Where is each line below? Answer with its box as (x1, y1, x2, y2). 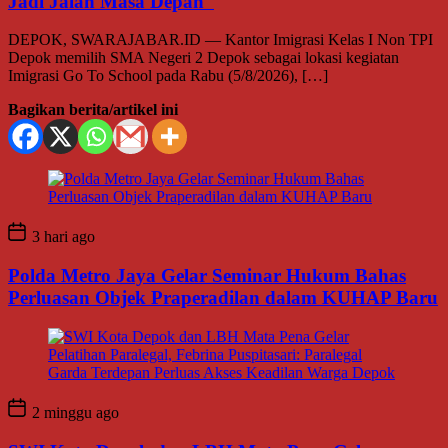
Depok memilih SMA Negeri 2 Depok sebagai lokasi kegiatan (8, 49, 399, 67)
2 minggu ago (28, 403, 119, 421)
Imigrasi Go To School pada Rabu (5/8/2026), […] (8, 67, 328, 85)
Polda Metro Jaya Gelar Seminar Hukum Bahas (8, 265, 406, 287)
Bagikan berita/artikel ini (8, 101, 178, 119)
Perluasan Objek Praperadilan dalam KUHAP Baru (8, 287, 438, 309)
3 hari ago (28, 228, 95, 246)
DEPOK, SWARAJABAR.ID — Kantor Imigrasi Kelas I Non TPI (8, 31, 433, 49)
